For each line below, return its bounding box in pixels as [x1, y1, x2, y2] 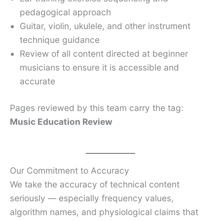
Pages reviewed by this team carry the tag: [10, 103, 184, 113]
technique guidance [20, 35, 100, 45]
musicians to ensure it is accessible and [20, 62, 179, 73]
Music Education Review [10, 116, 112, 127]
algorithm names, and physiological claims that [10, 207, 198, 218]
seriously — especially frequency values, [10, 193, 174, 204]
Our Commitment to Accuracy [10, 165, 129, 176]
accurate [20, 76, 55, 87]
